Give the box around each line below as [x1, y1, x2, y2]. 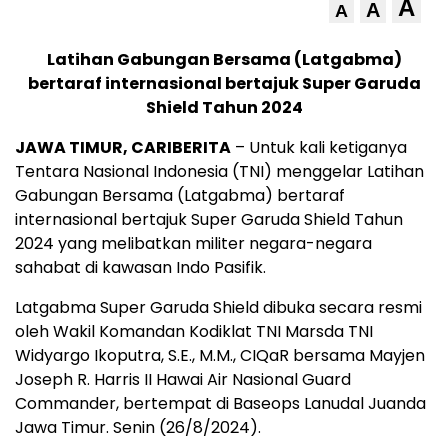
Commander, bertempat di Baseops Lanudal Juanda [15, 392, 426, 416]
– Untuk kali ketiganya [231, 136, 407, 160]
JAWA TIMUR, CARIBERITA [15, 136, 231, 160]
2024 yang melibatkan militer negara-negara [15, 232, 372, 256]
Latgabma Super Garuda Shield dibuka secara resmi [15, 296, 422, 320]
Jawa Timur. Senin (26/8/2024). [15, 416, 261, 440]
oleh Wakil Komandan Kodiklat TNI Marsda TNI [15, 320, 373, 344]
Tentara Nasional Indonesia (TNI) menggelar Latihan [15, 160, 424, 184]
